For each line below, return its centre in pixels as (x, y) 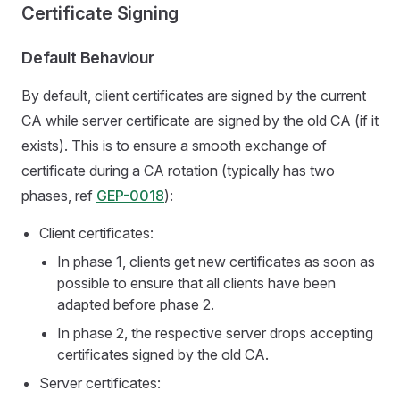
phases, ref (59, 196)
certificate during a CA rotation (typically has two (178, 171)
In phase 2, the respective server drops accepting (215, 333)
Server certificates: (100, 383)
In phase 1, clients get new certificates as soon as (216, 262)
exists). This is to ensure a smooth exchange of (174, 146)
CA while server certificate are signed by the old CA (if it (200, 121)
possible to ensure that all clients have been (196, 283)
